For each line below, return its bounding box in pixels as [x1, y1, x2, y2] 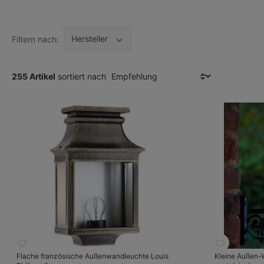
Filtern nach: [12, 34, 59, 44]
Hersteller [71, 34, 108, 44]
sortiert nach [55, 71, 106, 81]
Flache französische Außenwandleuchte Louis [16, 252, 169, 260]
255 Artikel [12, 71, 55, 81]
